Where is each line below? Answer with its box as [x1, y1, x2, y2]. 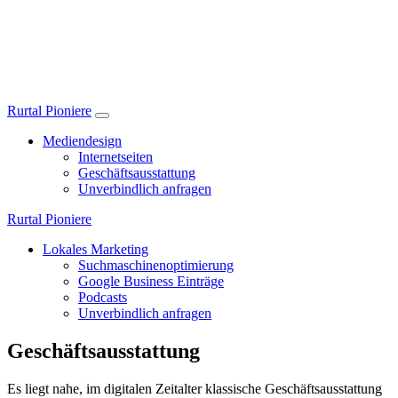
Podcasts [78, 290, 127, 305]
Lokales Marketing [43, 242, 148, 257]
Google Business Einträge [78, 274, 224, 289]
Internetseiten [78, 149, 153, 164]
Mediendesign [43, 133, 122, 148]
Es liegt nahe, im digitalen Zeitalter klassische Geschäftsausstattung [7, 380, 382, 396]
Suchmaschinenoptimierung [78, 258, 234, 273]
